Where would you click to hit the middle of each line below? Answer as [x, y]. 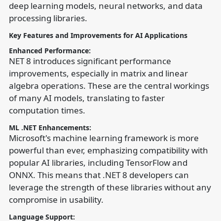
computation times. [47, 110]
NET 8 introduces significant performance [90, 61]
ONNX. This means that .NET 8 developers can [99, 175]
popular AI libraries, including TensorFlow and [98, 163]
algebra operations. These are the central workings [109, 86]
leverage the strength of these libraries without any [110, 187]
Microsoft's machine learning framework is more [104, 138]
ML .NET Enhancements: [50, 128]
